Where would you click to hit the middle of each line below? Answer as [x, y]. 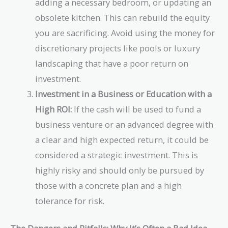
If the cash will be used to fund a [137, 109]
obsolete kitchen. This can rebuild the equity [123, 17]
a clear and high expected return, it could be [122, 139]
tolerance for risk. [70, 201]
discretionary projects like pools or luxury [118, 48]
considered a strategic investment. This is [117, 155]
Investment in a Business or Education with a [124, 94]
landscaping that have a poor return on [112, 63]
